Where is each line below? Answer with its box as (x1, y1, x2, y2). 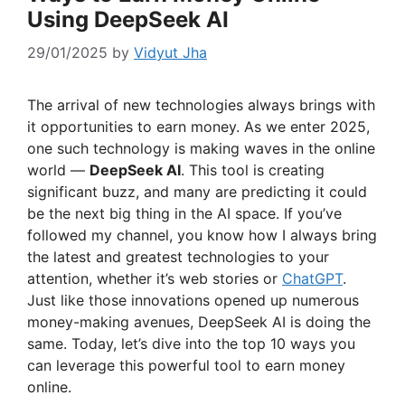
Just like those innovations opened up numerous (27, 291, 359, 310)
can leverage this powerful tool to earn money (27, 356, 345, 375)
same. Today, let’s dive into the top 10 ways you (27, 334, 355, 353)
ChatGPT (282, 269, 343, 288)
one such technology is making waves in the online (27, 139, 375, 158)
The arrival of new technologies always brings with (27, 96, 375, 115)
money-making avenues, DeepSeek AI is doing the (27, 313, 371, 332)
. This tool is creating (181, 161, 325, 180)
